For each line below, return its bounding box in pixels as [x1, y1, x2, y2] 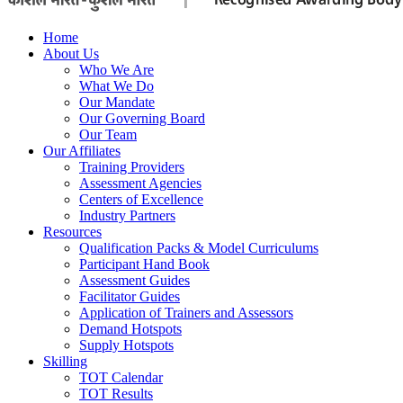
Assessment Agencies [79, 175, 201, 191]
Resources [43, 224, 102, 239]
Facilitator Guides [79, 289, 180, 304]
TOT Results [79, 386, 153, 401]
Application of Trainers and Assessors [79, 305, 293, 320]
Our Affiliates [43, 143, 121, 158]
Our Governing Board [79, 111, 205, 126]
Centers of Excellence [79, 192, 203, 207]
